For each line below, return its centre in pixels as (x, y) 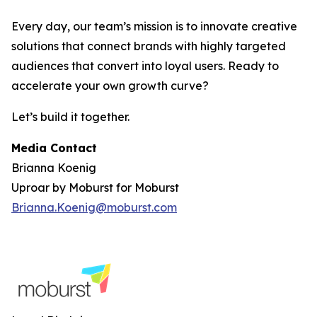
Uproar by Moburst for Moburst (95, 188)
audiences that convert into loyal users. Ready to (145, 66)
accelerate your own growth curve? (110, 86)
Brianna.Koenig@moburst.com (94, 207)
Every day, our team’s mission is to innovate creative (154, 26)
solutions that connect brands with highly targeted (149, 46)
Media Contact (54, 148)
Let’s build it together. (70, 117)
